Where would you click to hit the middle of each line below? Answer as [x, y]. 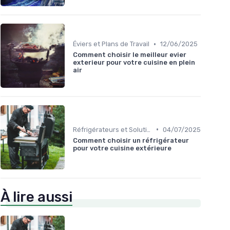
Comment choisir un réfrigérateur [131, 140]
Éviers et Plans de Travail [111, 44]
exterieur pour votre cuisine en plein [134, 63]
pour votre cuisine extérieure [122, 148]
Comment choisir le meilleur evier [130, 55]
